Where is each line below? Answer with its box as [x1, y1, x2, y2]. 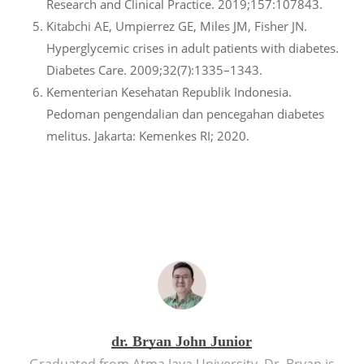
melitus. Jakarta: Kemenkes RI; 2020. [45, 128, 249, 145]
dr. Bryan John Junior [111, 333, 253, 350]
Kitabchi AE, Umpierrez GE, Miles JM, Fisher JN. [45, 18, 307, 35]
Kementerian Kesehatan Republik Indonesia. [45, 84, 292, 101]
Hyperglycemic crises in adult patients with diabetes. [45, 40, 339, 57]
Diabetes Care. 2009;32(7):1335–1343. [45, 62, 262, 79]
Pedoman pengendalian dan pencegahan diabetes [45, 106, 324, 123]
